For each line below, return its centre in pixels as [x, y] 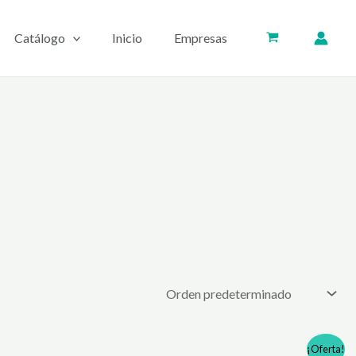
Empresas [201, 38]
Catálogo [39, 38]
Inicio [128, 38]
